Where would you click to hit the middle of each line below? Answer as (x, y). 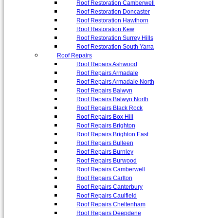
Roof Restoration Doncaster (113, 12)
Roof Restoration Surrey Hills (115, 38)
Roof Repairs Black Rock (109, 108)
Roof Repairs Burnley (105, 152)
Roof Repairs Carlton (104, 178)
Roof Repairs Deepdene (109, 213)
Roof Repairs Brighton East (112, 134)
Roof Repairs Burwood (107, 161)
